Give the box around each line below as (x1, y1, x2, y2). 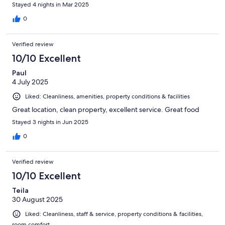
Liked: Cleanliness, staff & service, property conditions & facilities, (25, 210, 203, 218)
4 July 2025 (12, 77, 48, 87)
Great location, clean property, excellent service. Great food (12, 105, 199, 115)
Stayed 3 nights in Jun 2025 (12, 118, 88, 127)
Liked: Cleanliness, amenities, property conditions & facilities (25, 92, 190, 101)
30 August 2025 (12, 195, 63, 204)
